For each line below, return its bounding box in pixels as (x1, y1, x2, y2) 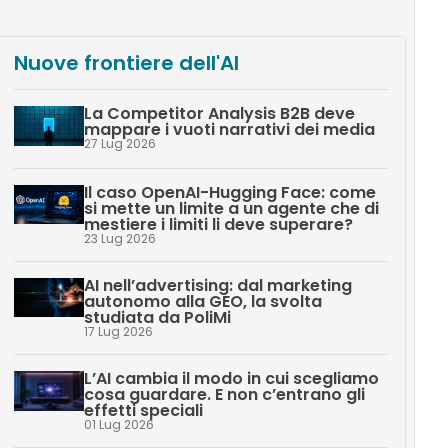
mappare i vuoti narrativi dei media (83, 118, 375, 141)
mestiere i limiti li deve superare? (83, 213, 353, 236)
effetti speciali (83, 399, 203, 422)
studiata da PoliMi (83, 306, 231, 329)
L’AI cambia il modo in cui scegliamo (83, 367, 379, 390)
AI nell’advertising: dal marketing (83, 274, 352, 297)
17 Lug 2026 (83, 323, 153, 340)
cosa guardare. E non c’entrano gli (83, 383, 365, 406)
